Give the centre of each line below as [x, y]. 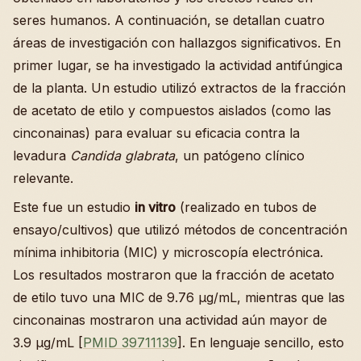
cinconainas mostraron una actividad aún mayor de [170, 320]
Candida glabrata [122, 156]
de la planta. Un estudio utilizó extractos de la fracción [179, 88]
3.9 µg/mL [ [48, 343]
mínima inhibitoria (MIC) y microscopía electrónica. [168, 253]
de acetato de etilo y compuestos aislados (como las [172, 111]
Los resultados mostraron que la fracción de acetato [174, 275]
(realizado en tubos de [246, 207]
